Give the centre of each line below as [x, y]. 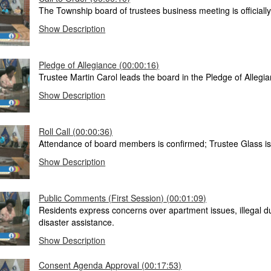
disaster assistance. [77, 222]
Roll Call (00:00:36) [76, 131]
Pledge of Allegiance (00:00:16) [99, 65]
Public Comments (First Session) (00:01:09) [123, 198]
